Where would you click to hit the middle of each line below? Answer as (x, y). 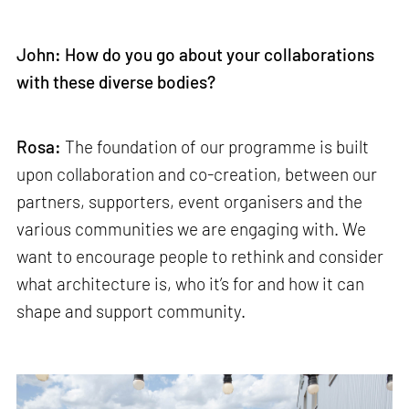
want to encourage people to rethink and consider (200, 257)
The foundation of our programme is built (217, 147)
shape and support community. (133, 311)
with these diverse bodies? (116, 81)
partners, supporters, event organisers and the (190, 202)
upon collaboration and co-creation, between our (197, 174)
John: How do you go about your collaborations (196, 54)
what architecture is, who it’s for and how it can (191, 284)
